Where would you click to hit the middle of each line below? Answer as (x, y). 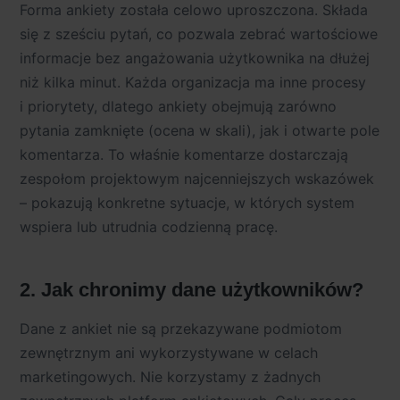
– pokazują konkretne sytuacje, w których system (187, 203)
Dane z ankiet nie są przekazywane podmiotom (181, 328)
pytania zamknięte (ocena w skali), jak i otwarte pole (200, 131)
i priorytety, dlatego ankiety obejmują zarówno (178, 107)
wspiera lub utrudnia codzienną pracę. (149, 227)
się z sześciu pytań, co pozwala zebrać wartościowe (199, 34)
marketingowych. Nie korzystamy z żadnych (170, 376)
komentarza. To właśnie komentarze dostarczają (184, 155)
